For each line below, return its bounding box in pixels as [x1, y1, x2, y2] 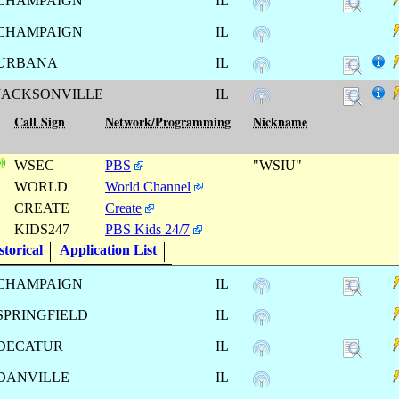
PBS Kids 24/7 [105, 221, 190, 237]
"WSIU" [253, 157, 305, 173]
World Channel [105, 178, 191, 194]
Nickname [253, 111, 307, 131]
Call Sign [14, 111, 65, 131]
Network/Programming [105, 111, 231, 131]
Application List [60, 241, 157, 257]
